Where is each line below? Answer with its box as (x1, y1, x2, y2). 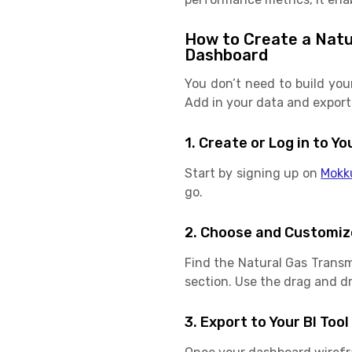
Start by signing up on (184, 165, 321, 181)
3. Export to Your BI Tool (184, 313, 349, 331)
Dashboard (184, 45, 268, 64)
